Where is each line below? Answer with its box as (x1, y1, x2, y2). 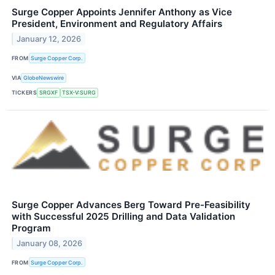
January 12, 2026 (17, 34, 82, 44)
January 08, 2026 (17, 238, 83, 248)
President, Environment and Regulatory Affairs (12, 18, 222, 30)
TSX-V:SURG (62, 89, 96, 96)
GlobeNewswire (23, 74, 64, 82)
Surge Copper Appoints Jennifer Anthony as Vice (12, 6, 232, 18)
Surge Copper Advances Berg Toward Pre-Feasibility (12, 198, 250, 211)
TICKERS (12, 89, 37, 96)
